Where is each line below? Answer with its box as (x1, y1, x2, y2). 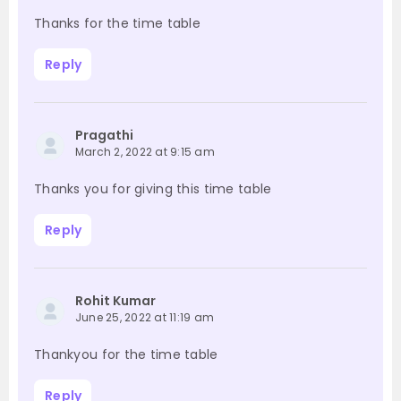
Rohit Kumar (75, 292, 156, 311)
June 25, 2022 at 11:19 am (75, 310, 214, 326)
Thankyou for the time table (34, 346, 218, 364)
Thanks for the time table (34, 14, 200, 33)
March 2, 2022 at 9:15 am (75, 144, 215, 160)
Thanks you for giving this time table (34, 180, 272, 199)
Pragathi (75, 126, 133, 145)
